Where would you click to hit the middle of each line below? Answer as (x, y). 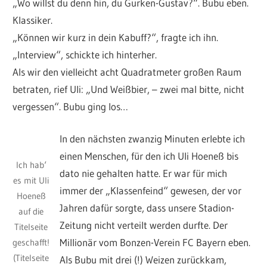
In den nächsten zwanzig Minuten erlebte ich (153, 139)
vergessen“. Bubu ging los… (71, 106)
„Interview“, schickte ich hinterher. (85, 54)
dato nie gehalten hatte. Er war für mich (144, 173)
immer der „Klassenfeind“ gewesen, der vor (151, 191)
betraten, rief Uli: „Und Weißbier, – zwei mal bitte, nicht (129, 89)
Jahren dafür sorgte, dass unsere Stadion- (147, 208)
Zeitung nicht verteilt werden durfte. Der (144, 225)
